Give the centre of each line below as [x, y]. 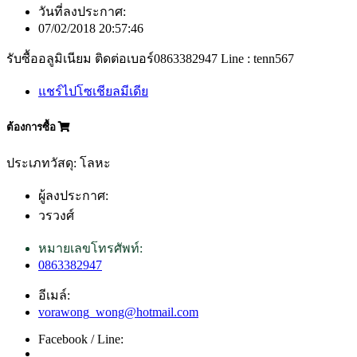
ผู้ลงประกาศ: [73, 196]
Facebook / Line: [81, 339]
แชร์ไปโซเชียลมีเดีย [93, 91]
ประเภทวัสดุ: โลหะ [59, 163]
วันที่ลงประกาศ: [82, 11]
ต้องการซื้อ [32, 127]
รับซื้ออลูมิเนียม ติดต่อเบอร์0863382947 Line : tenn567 [150, 58]
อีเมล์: [54, 296]
